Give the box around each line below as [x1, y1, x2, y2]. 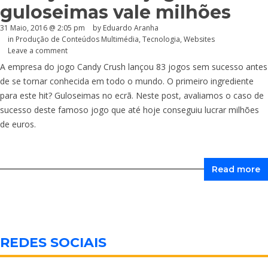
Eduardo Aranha [103, 23, 159, 33]
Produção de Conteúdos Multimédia [16, 34, 139, 45]
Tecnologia [142, 34, 180, 45]
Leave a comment [8, 45, 68, 56]
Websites [184, 34, 215, 45]
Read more [212, 163, 260, 175]
